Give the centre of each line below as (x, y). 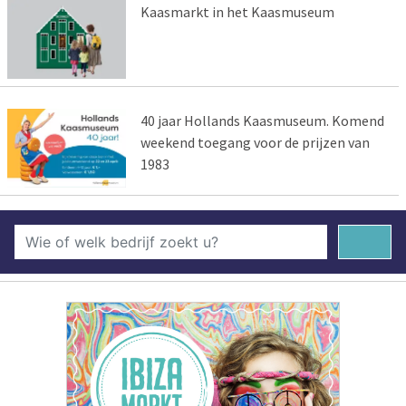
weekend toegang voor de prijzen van (255, 142)
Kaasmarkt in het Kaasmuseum (237, 11)
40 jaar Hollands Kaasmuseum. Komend (262, 120)
